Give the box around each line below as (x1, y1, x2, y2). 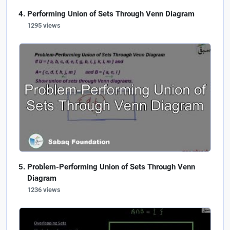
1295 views (27, 22, 61, 30)
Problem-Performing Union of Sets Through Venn (27, 162, 195, 171)
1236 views (27, 185, 61, 194)
